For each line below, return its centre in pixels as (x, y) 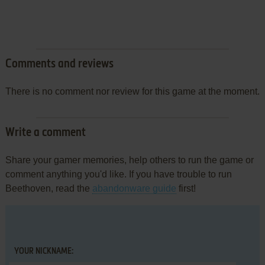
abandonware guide (134, 188)
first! (186, 188)
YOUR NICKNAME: (43, 251)
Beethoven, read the (49, 188)
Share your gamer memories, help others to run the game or (129, 160)
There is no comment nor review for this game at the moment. (132, 91)
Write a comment (45, 133)
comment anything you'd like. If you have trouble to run (118, 174)
